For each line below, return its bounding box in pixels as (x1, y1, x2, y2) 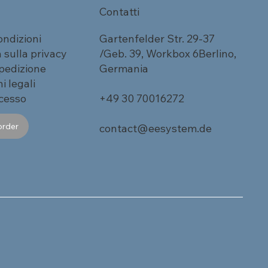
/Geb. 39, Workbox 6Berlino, (99, 46, 236, 60)
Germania (99, 61, 148, 75)
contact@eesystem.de (99, 121, 212, 135)
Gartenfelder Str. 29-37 (99, 31, 215, 45)
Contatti (99, 4, 139, 19)
